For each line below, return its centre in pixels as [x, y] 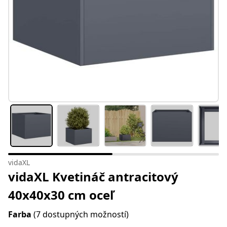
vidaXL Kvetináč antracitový [93, 177]
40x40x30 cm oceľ [61, 195]
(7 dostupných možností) [81, 215]
